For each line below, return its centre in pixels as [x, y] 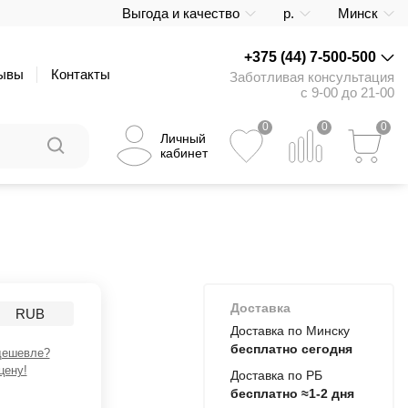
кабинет [184, 153]
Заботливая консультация [312, 77]
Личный [183, 138]
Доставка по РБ [276, 375]
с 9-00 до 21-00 [347, 92]
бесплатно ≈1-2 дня [292, 393]
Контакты [81, 74]
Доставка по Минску [290, 331]
